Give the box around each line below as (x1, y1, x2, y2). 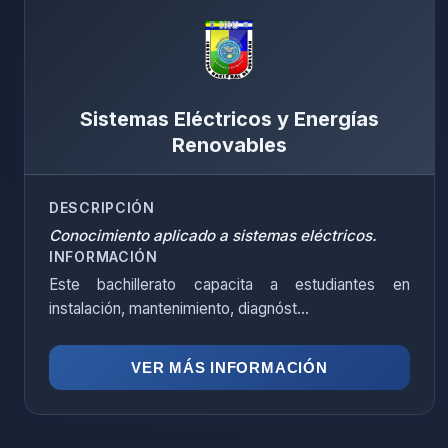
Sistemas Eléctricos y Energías (79, 107, 379, 131)
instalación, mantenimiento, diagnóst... (49, 299, 309, 318)
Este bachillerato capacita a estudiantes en (49, 275, 410, 294)
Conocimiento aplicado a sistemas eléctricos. (49, 226, 377, 245)
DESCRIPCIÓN (49, 199, 155, 216)
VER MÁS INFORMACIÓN (131, 359, 328, 376)
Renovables (171, 133, 287, 157)
